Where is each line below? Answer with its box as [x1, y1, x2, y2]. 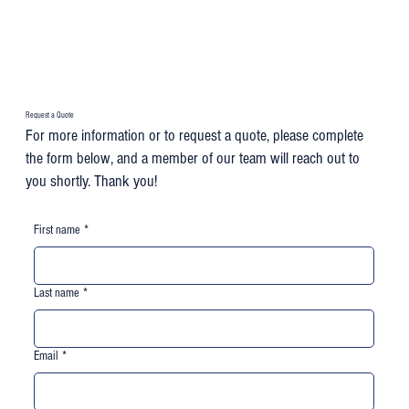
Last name [34, 285, 80, 300]
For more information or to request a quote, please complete [26, 126, 364, 146]
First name [34, 222, 81, 237]
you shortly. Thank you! [26, 172, 158, 192]
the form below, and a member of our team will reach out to [26, 149, 361, 169]
